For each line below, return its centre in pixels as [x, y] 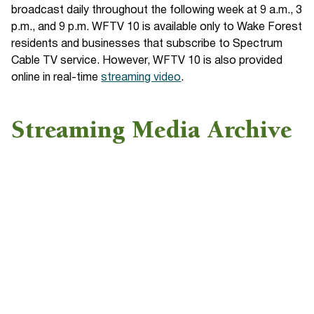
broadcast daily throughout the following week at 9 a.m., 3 [157, 11]
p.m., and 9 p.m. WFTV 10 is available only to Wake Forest [157, 28]
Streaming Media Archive [152, 132]
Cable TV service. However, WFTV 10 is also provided [147, 61]
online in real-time [56, 78]
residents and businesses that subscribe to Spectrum [147, 45]
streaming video [141, 78]
